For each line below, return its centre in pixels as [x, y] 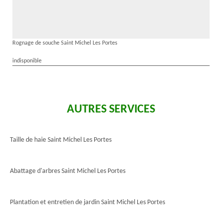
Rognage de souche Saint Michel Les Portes [65, 43]
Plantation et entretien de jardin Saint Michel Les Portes [87, 202]
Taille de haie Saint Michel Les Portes [61, 140]
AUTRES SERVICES [111, 110]
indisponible [27, 61]
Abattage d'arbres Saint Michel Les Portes [68, 171]
